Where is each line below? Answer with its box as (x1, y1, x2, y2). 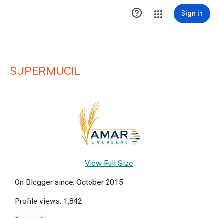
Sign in (181, 9, 203, 17)
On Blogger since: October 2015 (15, 177, 123, 187)
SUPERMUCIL (10, 64, 80, 78)
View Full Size (85, 158, 133, 168)
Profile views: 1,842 (15, 196, 82, 206)
